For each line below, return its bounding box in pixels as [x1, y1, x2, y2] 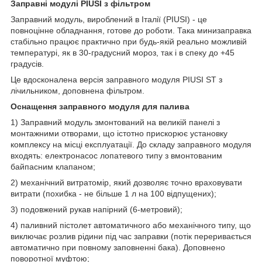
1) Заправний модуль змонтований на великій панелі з [11, 117, 220, 127]
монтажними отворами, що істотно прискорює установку [11, 128, 227, 138]
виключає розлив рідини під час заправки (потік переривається [11, 231, 251, 241]
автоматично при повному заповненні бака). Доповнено [11, 242, 225, 252]
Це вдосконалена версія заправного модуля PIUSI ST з [11, 74, 222, 84]
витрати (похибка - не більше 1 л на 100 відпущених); [11, 188, 216, 198]
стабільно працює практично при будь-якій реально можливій [11, 36, 247, 46]
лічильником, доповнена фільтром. [11, 85, 144, 95]
